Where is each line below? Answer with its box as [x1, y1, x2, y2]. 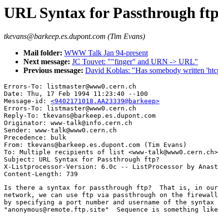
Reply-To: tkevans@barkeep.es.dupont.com [4, 112, 156, 120]
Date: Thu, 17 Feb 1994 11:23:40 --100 [4, 90, 148, 98]
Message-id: [4, 97, 51, 105]
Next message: [23, 57, 72, 66]
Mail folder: [23, 49, 64, 57]
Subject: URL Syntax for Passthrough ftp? [4, 156, 160, 163]
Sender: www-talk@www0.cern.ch [4, 127, 117, 134]
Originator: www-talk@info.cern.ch [4, 119, 132, 127]
